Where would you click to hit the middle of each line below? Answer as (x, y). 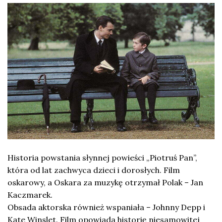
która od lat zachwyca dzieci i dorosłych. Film (94, 170)
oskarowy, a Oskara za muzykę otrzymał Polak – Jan (105, 183)
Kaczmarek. (30, 195)
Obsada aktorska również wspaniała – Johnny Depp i (106, 207)
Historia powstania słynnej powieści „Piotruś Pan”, (102, 158)
